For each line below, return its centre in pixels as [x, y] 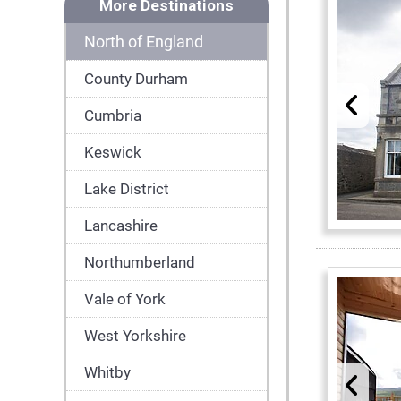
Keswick [113, 152]
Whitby [107, 372]
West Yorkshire [135, 336]
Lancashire [121, 226]
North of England [144, 42]
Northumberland [140, 262]
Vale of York [125, 299]
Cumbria [113, 115]
